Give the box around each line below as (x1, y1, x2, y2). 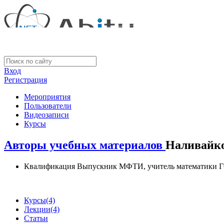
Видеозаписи (24, 110, 69, 119)
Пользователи (24, 101, 71, 110)
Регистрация (4, 75, 47, 84)
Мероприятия (24, 92, 70, 101)
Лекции (24, 204, 50, 213)
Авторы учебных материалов (4, 138, 165, 151)
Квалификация (24, 161, 75, 170)
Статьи (24, 213, 48, 222)
